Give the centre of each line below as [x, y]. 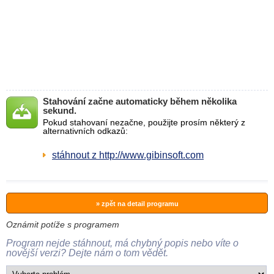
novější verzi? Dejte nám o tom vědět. [87, 253]
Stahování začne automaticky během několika [140, 101]
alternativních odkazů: [85, 131]
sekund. [60, 110]
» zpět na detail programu [137, 204]
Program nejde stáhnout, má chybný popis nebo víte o [122, 243]
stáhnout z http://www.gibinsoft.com [128, 155]
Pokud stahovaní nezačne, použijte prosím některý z [144, 122]
